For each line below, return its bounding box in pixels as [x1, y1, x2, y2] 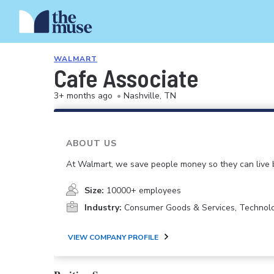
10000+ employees [106, 185, 181, 197]
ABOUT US [66, 138, 117, 149]
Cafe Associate [54, 63, 199, 92]
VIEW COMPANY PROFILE [68, 232, 158, 242]
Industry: [84, 202, 122, 214]
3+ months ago [54, 90, 113, 102]
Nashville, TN [124, 90, 176, 102]
